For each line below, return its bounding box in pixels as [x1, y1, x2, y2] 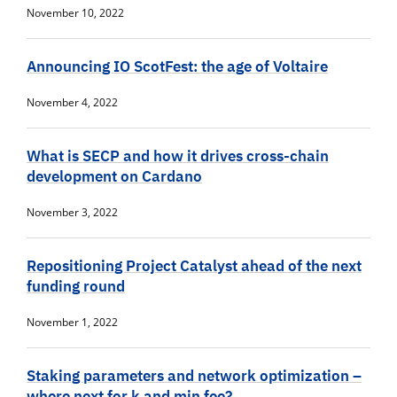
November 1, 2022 [27, 315, 118, 331]
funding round [27, 276, 125, 297]
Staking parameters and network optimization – [27, 366, 362, 386]
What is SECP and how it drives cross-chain [27, 146, 329, 167]
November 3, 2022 [27, 205, 118, 221]
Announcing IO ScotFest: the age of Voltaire [27, 57, 328, 77]
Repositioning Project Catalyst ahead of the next [27, 256, 362, 276]
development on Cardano [27, 167, 202, 187]
